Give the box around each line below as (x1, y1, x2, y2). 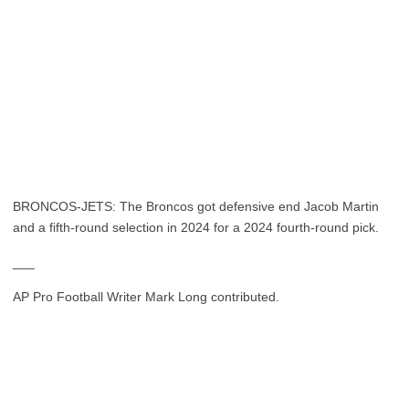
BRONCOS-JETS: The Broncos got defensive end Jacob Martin (13, 199, 379, 214)
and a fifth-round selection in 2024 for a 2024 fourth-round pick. (13, 220, 379, 235)
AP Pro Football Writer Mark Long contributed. (13, 289, 279, 304)
